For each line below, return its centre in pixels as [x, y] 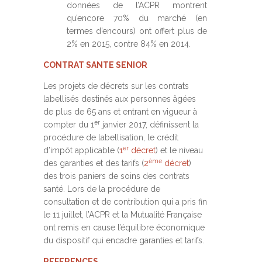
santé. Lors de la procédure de [102, 189]
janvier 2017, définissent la [149, 125]
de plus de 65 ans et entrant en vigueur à [120, 112]
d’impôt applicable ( [81, 150]
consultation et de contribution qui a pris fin [125, 202]
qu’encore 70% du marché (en [137, 18]
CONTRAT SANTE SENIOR [95, 65]
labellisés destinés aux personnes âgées [120, 99]
